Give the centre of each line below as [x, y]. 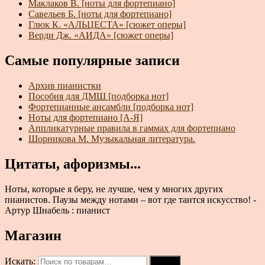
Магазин [33, 235]
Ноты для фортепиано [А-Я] [85, 117]
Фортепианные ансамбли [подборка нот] [111, 106]
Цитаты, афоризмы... [73, 164]
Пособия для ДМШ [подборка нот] [98, 96]
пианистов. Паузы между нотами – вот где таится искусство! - [130, 199]
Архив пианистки [65, 85]
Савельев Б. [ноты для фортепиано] [100, 14]
